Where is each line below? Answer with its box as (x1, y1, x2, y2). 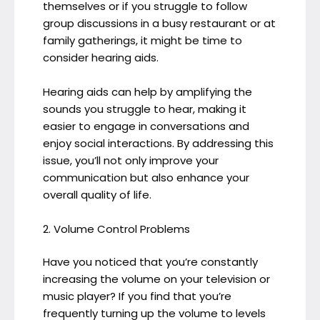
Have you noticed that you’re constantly (43, 254, 258, 270)
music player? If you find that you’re (43, 289, 231, 304)
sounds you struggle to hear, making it (43, 101, 246, 116)
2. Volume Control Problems (43, 221, 190, 236)
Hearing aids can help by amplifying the (43, 84, 252, 99)
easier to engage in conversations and (43, 118, 249, 134)
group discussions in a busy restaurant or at (43, 15, 276, 31)
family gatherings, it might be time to (43, 32, 242, 48)
